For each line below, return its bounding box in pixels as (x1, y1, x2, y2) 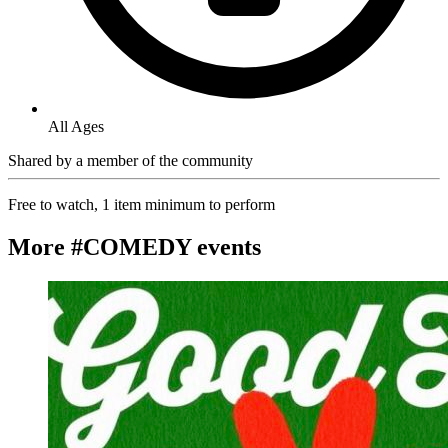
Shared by (8, 152, 76, 170)
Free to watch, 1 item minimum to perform (8, 196, 275, 214)
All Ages (48, 118, 104, 136)
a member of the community (76, 152, 253, 170)
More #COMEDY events (8, 234, 261, 261)
